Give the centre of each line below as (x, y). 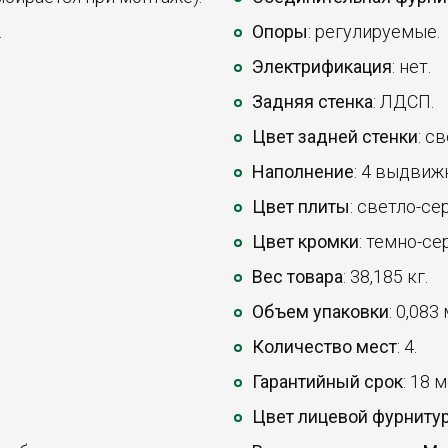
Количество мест (324, 347)
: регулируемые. (374, 32)
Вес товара (297, 277)
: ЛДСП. (403, 102)
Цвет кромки (305, 242)
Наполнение (303, 172)
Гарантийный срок (327, 382)
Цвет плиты (301, 207)
